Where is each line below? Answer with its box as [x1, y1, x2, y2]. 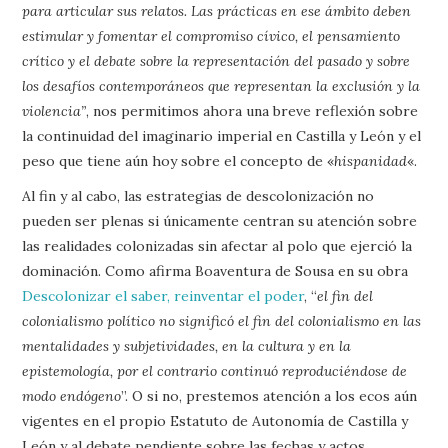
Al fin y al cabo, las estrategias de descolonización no [22, 187, 375, 205]
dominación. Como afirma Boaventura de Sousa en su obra [22, 262, 409, 280]
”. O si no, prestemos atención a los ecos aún [121, 387, 418, 405]
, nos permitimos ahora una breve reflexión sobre [86, 102, 419, 120]
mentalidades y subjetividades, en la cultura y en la [22, 337, 352, 355]
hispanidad [334, 152, 408, 170]
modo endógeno [22, 387, 122, 405]
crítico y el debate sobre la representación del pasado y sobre [22, 52, 411, 70]
